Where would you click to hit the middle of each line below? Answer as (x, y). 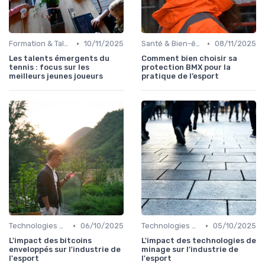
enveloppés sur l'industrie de (65, 250)
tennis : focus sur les (49, 67)
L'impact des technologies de (199, 241)
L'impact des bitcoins (50, 241)
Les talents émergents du (59, 59)
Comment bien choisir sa (189, 59)
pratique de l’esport (180, 76)
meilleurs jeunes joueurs (56, 76)
